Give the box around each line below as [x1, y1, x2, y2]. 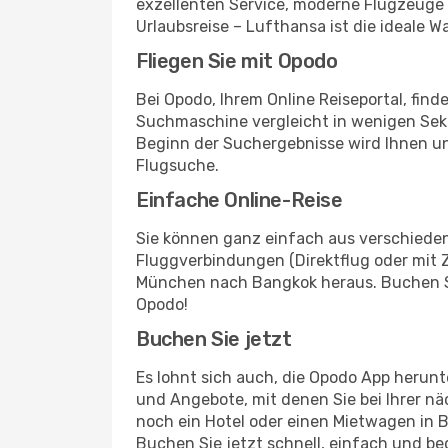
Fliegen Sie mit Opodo [136, 49, 338, 73]
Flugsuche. [136, 156, 219, 175]
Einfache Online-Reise [136, 188, 343, 212]
